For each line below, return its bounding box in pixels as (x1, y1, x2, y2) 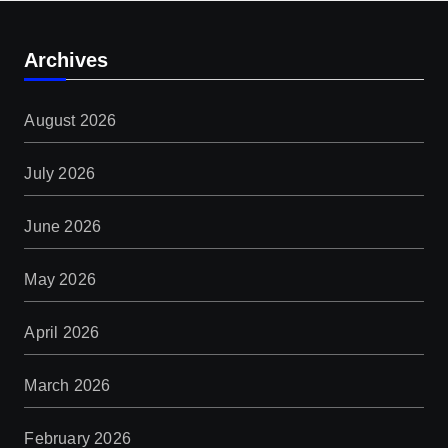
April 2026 (24, 324, 100, 341)
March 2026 (24, 377, 111, 394)
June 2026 (24, 218, 102, 235)
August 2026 (24, 112, 117, 129)
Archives (24, 49, 109, 71)
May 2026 (24, 271, 96, 288)
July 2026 (24, 165, 96, 182)
